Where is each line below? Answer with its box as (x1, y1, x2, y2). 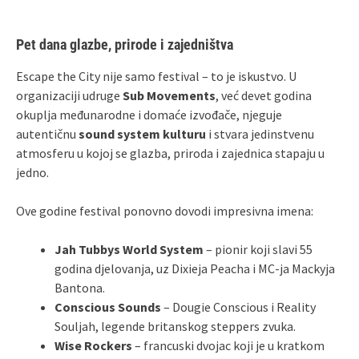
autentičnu (16, 125, 79, 142)
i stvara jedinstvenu (206, 125, 314, 142)
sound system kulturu (79, 125, 206, 142)
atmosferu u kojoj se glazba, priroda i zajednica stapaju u (16, 144, 325, 161)
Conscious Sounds (54, 298, 161, 315)
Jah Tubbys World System (54, 240, 204, 257)
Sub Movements (123, 87, 216, 103)
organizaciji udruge (16, 87, 123, 103)
